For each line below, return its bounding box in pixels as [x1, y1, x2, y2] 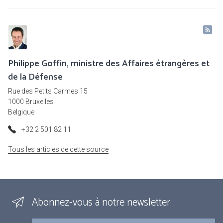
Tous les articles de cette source [8, 145, 109, 154]
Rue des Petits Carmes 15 [8, 87, 88, 96]
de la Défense [8, 70, 63, 85]
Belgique [8, 108, 34, 116]
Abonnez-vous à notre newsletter [32, 194, 170, 212]
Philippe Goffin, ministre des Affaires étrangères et [8, 56, 210, 72]
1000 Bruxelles [8, 98, 54, 106]
